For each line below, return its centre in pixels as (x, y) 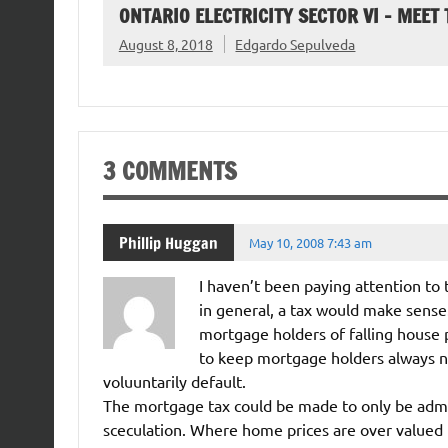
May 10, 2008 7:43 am (311, 242)
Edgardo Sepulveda (295, 43)
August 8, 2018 (165, 43)
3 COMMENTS (169, 171)
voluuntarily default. (174, 380)
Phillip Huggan (168, 242)
